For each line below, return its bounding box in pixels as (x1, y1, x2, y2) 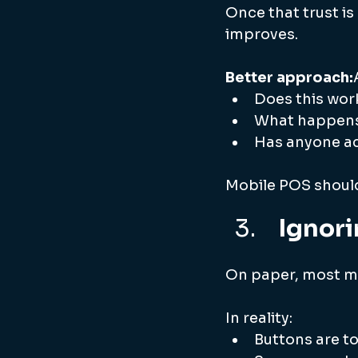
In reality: (225, 309, 292, 327)
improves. (225, 26, 298, 43)
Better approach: (225, 69, 353, 86)
